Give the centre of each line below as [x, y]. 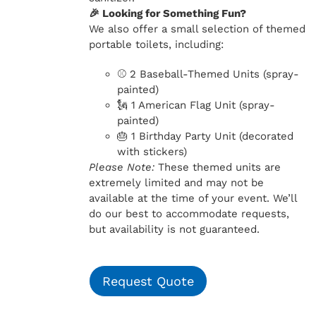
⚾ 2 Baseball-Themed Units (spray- [208, 74]
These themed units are [217, 167]
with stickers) [152, 152]
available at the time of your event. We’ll [193, 198]
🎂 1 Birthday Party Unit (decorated [205, 136]
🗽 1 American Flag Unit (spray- [196, 105]
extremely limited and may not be [176, 183]
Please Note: [121, 167]
